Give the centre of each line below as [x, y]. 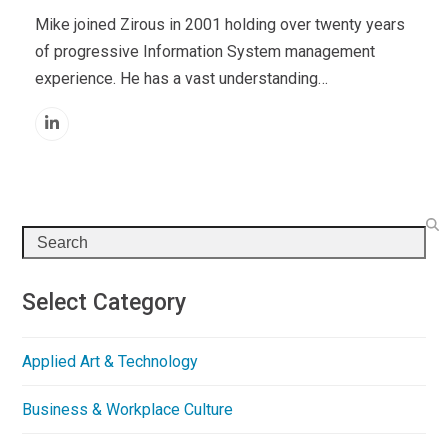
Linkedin [80, 129]
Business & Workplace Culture [128, 409]
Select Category [104, 302]
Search [45, 238]
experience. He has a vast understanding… [181, 78]
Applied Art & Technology [110, 361]
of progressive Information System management [204, 51]
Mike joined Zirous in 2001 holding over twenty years [219, 24]
